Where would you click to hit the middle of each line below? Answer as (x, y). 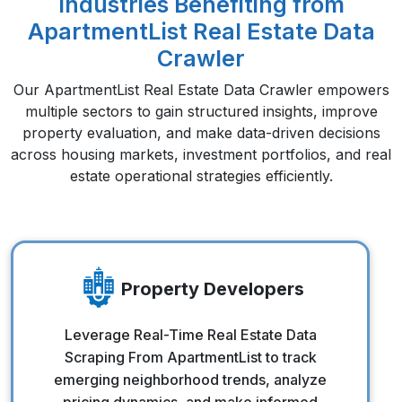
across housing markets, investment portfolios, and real (201, 154)
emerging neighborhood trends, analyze (190, 379)
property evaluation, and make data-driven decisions (201, 132)
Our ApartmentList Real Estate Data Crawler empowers (201, 89)
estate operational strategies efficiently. (201, 175)
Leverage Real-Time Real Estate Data (190, 334)
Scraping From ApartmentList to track (190, 357)
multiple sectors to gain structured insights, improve (201, 111)
